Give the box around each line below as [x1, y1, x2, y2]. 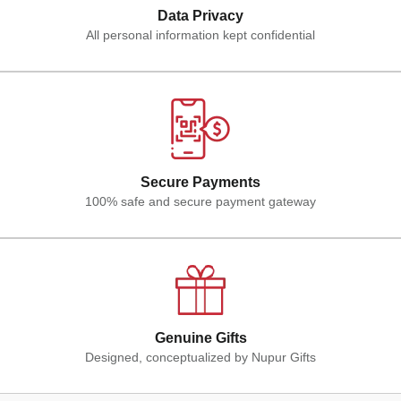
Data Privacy [158, 7, 243, 23]
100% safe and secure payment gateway [85, 193, 316, 209]
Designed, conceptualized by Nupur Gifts [85, 349, 316, 364]
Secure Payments [141, 174, 260, 190]
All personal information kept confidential [86, 27, 315, 42]
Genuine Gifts [154, 329, 247, 346]
